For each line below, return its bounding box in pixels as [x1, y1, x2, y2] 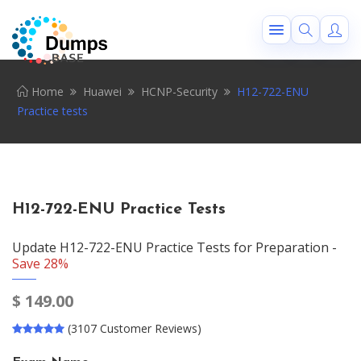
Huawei [83, 84, 122, 99]
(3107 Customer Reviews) [68, 321, 201, 336]
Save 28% [12, 255, 68, 272]
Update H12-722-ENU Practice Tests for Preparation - [12, 239, 337, 256]
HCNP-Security [141, 84, 218, 99]
